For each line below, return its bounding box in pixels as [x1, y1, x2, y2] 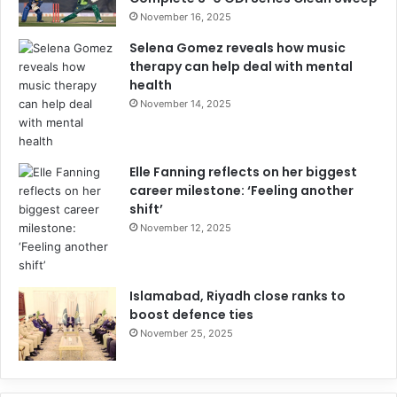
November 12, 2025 [140, 222, 231, 235]
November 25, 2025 [140, 327, 233, 340]
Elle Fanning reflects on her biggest [129, 163, 357, 182]
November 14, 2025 [140, 97, 231, 111]
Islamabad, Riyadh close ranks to [129, 287, 346, 306]
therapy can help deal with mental [129, 58, 353, 76]
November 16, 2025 [140, 11, 231, 24]
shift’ [129, 200, 163, 219]
